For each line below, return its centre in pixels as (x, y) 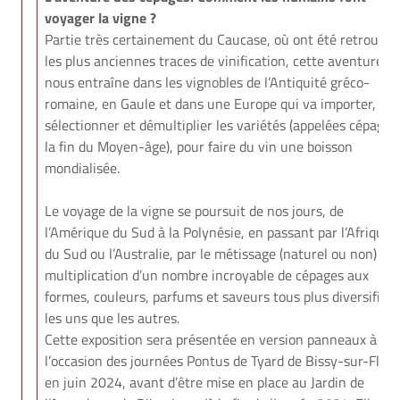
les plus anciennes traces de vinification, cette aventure (214, 61)
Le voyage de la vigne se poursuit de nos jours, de (194, 211)
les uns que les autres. (112, 318)
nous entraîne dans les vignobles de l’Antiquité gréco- (207, 82)
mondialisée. (82, 168)
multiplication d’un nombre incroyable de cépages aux (207, 275)
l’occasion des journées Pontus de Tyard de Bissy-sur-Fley (219, 361)
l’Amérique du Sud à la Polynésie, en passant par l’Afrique (218, 232)
